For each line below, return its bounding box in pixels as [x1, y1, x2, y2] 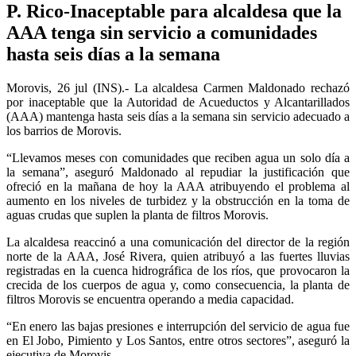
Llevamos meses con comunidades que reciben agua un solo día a [12, 150, 350, 164]
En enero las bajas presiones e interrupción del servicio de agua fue [12, 319, 350, 333]
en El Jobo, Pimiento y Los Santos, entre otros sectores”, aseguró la [6, 333, 350, 347]
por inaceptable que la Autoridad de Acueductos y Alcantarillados [6, 95, 350, 109]
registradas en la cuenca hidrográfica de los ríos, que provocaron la [6, 263, 350, 277]
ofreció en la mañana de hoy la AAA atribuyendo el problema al [6, 179, 350, 193]
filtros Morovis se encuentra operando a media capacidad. [6, 292, 294, 306]
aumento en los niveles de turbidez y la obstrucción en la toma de [6, 193, 350, 207]
